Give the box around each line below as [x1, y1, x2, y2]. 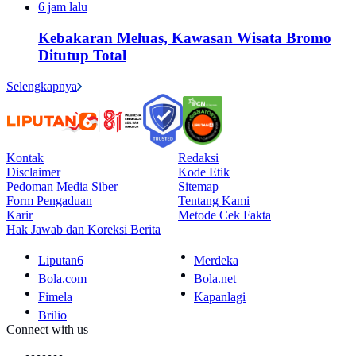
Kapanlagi [194, 289, 246, 304]
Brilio [38, 308, 67, 322]
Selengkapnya [6, 79, 77, 93]
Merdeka [194, 253, 238, 267]
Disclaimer [6, 164, 60, 179]
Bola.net [194, 271, 236, 285]
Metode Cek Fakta [178, 207, 271, 222]
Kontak [6, 150, 44, 164]
